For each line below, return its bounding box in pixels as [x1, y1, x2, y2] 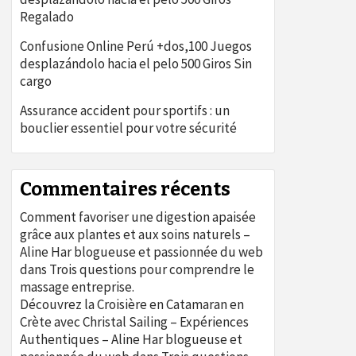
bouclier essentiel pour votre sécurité [20, 119, 237, 137]
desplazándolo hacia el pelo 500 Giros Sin [20, 55, 252, 72]
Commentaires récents [20, 178, 230, 200]
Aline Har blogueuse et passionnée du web [20, 243, 263, 261]
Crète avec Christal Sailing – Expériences [20, 313, 249, 331]
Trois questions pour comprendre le [49, 261, 254, 278]
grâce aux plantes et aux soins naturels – [20, 226, 250, 243]
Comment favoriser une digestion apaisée [20, 208, 256, 226]
